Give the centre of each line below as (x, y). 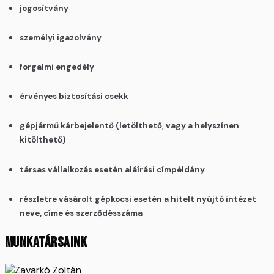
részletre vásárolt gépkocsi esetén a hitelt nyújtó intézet (138, 199)
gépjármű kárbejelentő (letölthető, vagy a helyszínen (129, 126)
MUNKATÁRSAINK (46, 242)
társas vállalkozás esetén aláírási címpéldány (112, 169)
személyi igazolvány (61, 37)
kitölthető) (43, 140)
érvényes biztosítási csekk (74, 97)
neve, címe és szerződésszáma (81, 213)
